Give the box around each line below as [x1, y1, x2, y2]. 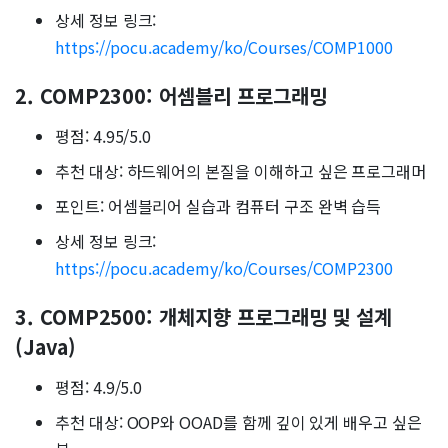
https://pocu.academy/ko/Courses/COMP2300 [55, 256, 393, 281]
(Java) [15, 332, 76, 362]
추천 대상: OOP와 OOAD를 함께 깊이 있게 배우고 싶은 [55, 410, 422, 435]
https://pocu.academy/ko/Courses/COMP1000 [55, 35, 393, 60]
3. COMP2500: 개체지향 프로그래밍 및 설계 [15, 302, 393, 332]
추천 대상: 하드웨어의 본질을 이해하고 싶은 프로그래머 [55, 159, 427, 184]
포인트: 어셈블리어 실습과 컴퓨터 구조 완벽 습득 [55, 194, 382, 219]
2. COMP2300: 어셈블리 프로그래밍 [15, 81, 327, 111]
